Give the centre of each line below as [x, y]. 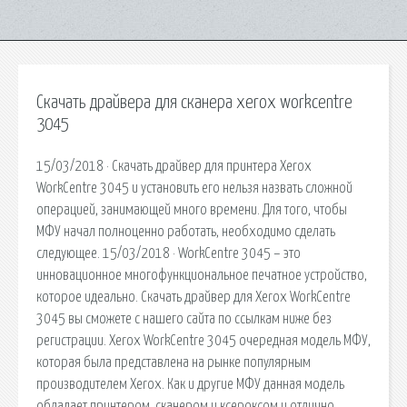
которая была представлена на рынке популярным [174, 362]
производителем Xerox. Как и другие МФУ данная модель [190, 384]
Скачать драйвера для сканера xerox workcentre [194, 103]
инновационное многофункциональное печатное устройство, [202, 275]
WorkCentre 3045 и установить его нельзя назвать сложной [194, 188]
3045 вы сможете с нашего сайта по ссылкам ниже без [184, 318]
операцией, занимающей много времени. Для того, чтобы [192, 209]
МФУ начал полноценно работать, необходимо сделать [186, 231]
